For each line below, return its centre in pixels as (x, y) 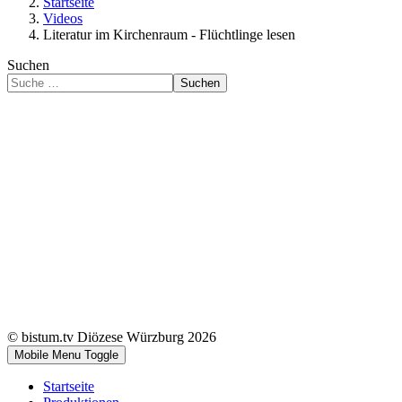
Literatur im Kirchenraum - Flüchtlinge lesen (169, 34)
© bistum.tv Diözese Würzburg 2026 (112, 336)
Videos (63, 18)
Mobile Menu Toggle (66, 354)
